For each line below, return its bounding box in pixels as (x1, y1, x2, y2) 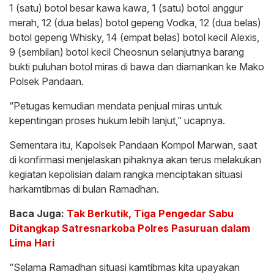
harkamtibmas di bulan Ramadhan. (9, 183, 159, 196)
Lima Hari (9, 237, 54, 250)
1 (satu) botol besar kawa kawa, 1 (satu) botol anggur (9, 2, 243, 15)
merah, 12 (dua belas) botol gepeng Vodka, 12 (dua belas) (9, 17, 261, 29)
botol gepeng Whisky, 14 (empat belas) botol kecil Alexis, (9, 31, 259, 44)
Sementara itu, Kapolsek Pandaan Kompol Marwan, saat (9, 139, 257, 152)
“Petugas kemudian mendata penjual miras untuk (9, 100, 222, 113)
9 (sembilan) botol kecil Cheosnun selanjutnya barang (9, 46, 244, 59)
